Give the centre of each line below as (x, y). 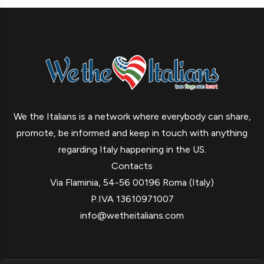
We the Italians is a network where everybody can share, (132, 116)
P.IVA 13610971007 (132, 199)
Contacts (132, 166)
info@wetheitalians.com (132, 215)
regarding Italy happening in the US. (132, 149)
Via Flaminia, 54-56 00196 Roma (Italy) (132, 182)
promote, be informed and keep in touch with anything (132, 133)
